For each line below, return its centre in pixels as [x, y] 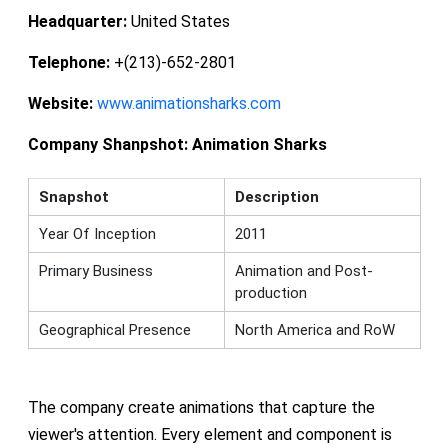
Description [276, 196]
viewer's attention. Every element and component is [209, 434]
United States [178, 21]
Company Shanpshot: [109, 144]
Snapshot [73, 196]
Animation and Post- [303, 270]
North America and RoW [314, 329]
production [270, 292]
